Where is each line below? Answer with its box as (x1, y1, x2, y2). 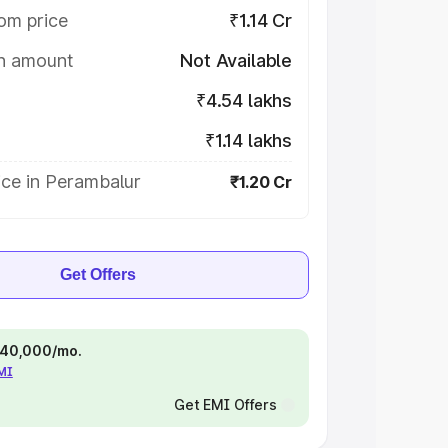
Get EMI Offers (173, 396, 277, 413)
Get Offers (60, 266, 136, 283)
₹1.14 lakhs (204, 130, 292, 151)
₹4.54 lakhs (195, 90, 292, 111)
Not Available (180, 50, 292, 71)
